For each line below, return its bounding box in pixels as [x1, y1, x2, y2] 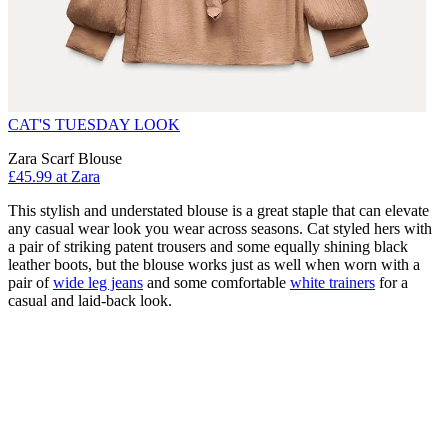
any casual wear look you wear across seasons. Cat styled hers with [8, 220, 432, 238]
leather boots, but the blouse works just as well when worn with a [8, 256, 420, 274]
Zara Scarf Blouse [8, 150, 122, 168]
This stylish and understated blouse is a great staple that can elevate [8, 202, 429, 220]
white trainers [290, 274, 375, 292]
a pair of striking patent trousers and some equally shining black [8, 238, 408, 256]
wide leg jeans [53, 274, 143, 292]
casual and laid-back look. [8, 292, 172, 310]
